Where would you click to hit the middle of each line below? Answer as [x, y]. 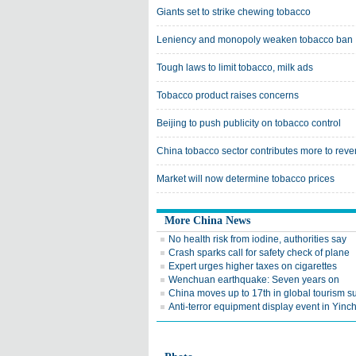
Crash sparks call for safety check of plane [259, 253]
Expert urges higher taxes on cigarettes [253, 266]
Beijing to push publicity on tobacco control [249, 123]
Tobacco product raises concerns [228, 95]
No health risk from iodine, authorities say [257, 239]
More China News [207, 221]
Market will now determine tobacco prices [246, 179]
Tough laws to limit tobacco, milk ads [235, 68]
